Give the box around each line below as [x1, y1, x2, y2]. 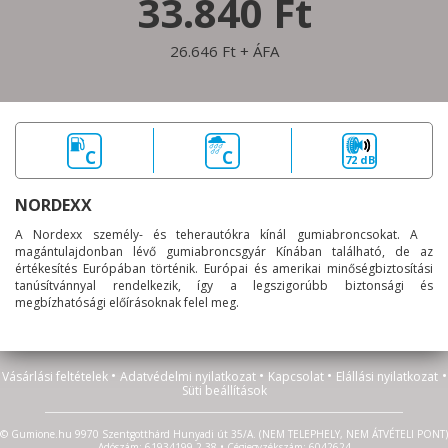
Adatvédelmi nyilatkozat [119, 368, 259, 385]
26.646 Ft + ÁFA [169, 41, 279, 61]
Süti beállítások [181, 382, 267, 399]
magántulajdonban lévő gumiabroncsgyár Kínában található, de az [15, 243, 433, 260]
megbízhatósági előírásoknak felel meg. [15, 294, 239, 311]
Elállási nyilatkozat [335, 368, 438, 385]
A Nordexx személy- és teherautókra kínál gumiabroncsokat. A [15, 226, 418, 243]
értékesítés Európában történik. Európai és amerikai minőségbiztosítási [15, 260, 433, 277]
